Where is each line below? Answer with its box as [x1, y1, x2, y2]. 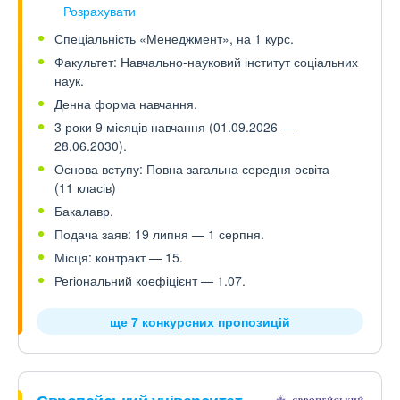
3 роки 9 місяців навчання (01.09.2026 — [54, 118, 294, 136]
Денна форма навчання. [54, 95, 197, 112]
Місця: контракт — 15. [54, 248, 183, 266]
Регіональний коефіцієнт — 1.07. [54, 271, 246, 289]
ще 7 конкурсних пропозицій [110, 312, 290, 330]
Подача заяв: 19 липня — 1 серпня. [54, 225, 264, 243]
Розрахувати [63, 2, 136, 20]
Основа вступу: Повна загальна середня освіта [54, 160, 329, 178]
